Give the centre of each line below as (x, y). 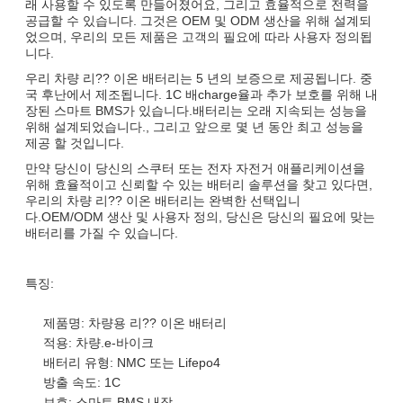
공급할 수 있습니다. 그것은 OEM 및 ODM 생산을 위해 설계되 (198, 20)
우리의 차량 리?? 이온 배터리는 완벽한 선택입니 (163, 200)
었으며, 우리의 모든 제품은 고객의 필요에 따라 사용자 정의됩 (199, 36)
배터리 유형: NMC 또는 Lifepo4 (132, 362)
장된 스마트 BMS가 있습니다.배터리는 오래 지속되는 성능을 (196, 110)
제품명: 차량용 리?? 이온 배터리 (135, 322)
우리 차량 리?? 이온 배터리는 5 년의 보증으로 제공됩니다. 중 (199, 78)
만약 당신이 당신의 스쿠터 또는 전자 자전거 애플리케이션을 (195, 168)
